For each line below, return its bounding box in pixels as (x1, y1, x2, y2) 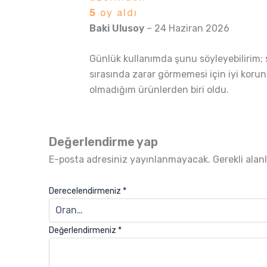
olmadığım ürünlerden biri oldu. (89, 84, 229, 96)
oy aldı (97, 7, 138, 18)
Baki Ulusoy (89, 22, 147, 34)
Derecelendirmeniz (49, 185, 123, 196)
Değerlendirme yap (49, 135, 158, 150)
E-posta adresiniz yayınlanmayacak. (49, 154, 210, 166)
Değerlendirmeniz (49, 225, 118, 235)
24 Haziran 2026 (154, 22, 229, 34)
